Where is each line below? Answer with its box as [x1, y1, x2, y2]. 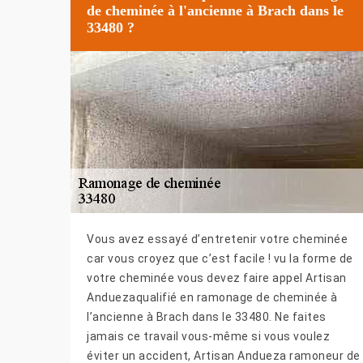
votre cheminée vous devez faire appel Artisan [87, 271, 347, 285]
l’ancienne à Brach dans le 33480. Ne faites [87, 310, 327, 324]
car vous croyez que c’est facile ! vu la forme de [87, 252, 353, 266]
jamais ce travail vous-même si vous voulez [87, 330, 330, 344]
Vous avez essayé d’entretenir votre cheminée [87, 233, 348, 246]
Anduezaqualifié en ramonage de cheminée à [87, 291, 338, 305]
